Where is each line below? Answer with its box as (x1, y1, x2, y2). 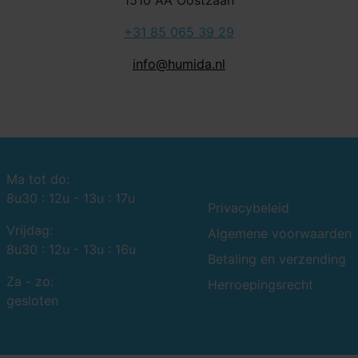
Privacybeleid (208, 200, 289, 217)
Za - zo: (6, 273, 54, 290)
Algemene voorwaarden (208, 225, 352, 242)
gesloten (6, 292, 58, 309)
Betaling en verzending (208, 251, 346, 268)
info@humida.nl (133, 56, 225, 73)
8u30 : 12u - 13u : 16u (6, 241, 136, 258)
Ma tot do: (6, 171, 70, 188)
